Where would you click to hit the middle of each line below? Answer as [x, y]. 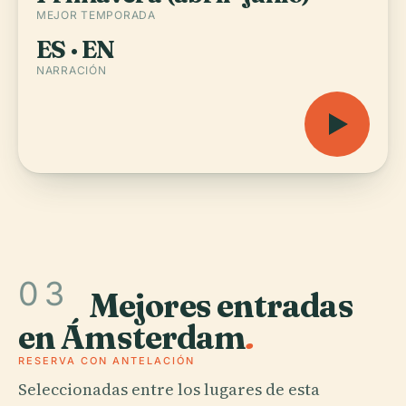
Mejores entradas [221, 305]
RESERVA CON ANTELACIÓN [106, 360]
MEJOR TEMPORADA [96, 15]
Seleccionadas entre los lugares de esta [169, 389]
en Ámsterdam [132, 337]
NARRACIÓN [72, 70]
